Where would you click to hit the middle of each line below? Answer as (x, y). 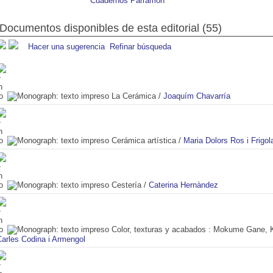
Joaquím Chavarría (197, 96)
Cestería (126, 185)
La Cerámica (134, 96)
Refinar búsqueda (140, 46)
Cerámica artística (144, 140)
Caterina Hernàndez (183, 185)
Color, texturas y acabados (159, 229)
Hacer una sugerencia (66, 46)
